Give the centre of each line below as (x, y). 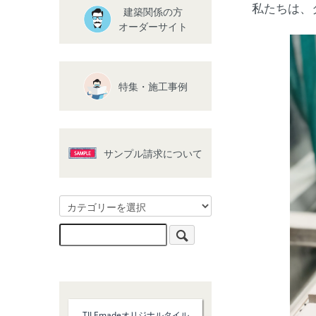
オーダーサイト (153, 26)
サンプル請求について (153, 153)
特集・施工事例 (153, 86)
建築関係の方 (153, 12)
